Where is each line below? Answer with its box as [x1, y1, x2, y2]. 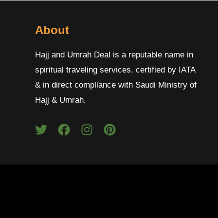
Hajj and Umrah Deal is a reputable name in [35, 50, 193, 59]
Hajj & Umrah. [35, 95, 86, 105]
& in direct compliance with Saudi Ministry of [35, 80, 197, 90]
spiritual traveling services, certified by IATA [35, 65, 195, 74]
